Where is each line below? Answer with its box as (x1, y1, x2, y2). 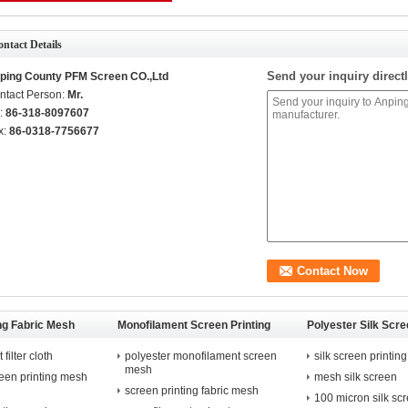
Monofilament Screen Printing (117, 319, 270, 331)
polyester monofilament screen (125, 350, 277, 362)
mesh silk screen (314, 371, 397, 383)
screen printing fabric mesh (125, 384, 259, 397)
